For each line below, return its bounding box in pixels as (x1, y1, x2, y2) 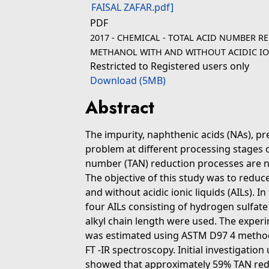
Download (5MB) (90, 74, 166, 87)
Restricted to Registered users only (90, 59, 249, 73)
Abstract (85, 95, 154, 120)
